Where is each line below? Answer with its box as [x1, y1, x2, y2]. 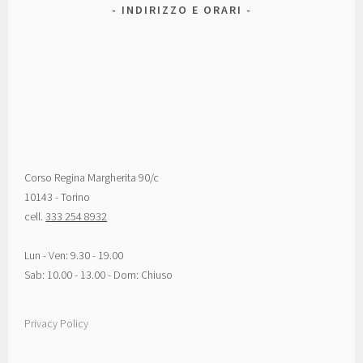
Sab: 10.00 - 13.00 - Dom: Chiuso [24, 267, 173, 282]
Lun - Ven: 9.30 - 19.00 [24, 247, 124, 263]
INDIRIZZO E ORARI [121, 2, 242, 17]
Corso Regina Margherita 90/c [24, 169, 160, 185]
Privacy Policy [24, 315, 89, 331]
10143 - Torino [24, 189, 91, 204]
